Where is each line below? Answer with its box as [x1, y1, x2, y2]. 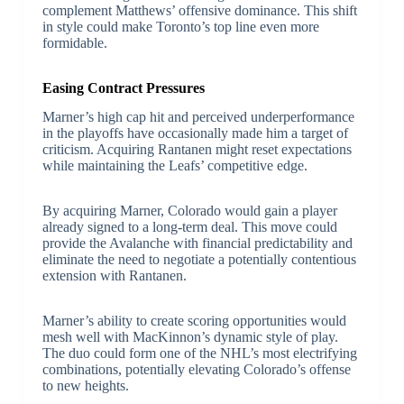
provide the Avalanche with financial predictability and [41, 235, 353, 252]
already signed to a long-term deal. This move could [41, 219, 337, 235]
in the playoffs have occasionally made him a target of [41, 125, 348, 142]
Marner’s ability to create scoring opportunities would [41, 313, 346, 329]
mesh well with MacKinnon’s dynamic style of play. [41, 329, 338, 345]
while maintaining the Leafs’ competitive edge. [41, 158, 308, 174]
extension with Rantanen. [41, 268, 187, 284]
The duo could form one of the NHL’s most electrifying [41, 345, 357, 362]
